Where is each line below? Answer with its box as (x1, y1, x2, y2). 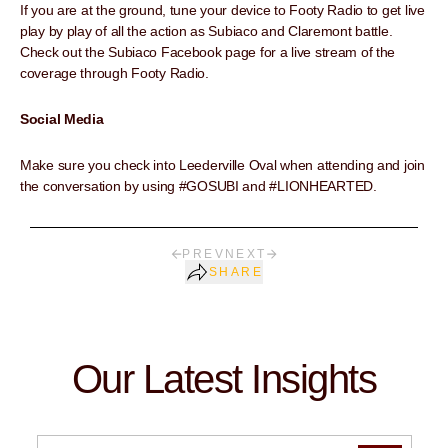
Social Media (20, 111, 104, 128)
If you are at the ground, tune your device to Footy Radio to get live (20, 2, 425, 19)
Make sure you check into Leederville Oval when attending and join (20, 157, 425, 174)
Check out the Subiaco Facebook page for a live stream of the (20, 44, 396, 61)
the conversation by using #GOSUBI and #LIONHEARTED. (20, 178, 377, 195)
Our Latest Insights (71, 357, 377, 402)
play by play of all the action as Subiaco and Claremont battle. (20, 23, 393, 40)
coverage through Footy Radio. (20, 65, 209, 82)
